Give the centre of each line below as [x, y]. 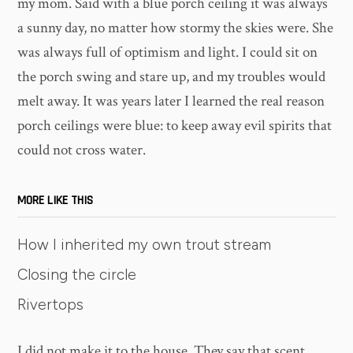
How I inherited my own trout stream [145, 244]
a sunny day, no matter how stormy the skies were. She [176, 28]
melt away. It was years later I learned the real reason [171, 102]
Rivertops [51, 304]
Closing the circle [77, 274]
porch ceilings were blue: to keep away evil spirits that [175, 126]
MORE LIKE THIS [56, 200]
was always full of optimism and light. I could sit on [168, 53]
